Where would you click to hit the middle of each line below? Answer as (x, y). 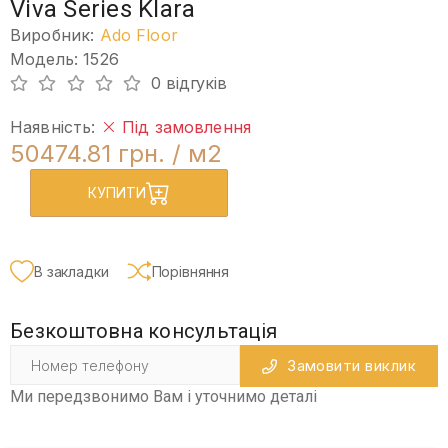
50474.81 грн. (87, 154)
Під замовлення (184, 127)
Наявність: (55, 127)
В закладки (71, 271)
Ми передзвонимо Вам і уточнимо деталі (163, 397)
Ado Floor (138, 35)
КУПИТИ (117, 193)
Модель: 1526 (64, 59)
